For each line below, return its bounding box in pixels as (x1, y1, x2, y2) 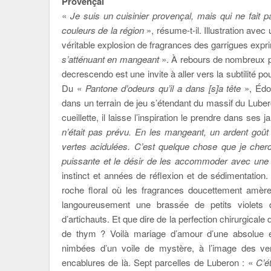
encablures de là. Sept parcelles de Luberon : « (62, 256, 256, 269)
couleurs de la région (62, 24, 144, 36)
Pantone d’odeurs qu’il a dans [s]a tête (85, 82, 241, 94)
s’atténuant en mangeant (62, 53, 159, 65)
